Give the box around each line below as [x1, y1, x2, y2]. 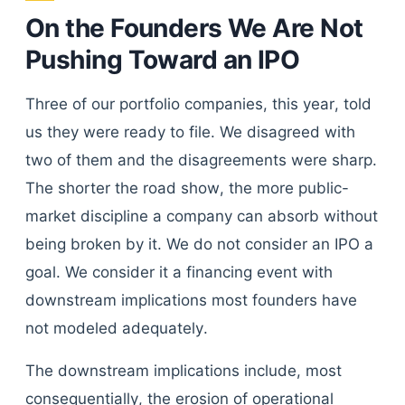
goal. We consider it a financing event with [25, 263, 333, 281]
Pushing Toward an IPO [25, 44, 300, 75]
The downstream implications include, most [25, 362, 342, 380]
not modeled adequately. [25, 319, 208, 337]
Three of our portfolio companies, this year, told [25, 95, 372, 113]
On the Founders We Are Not [25, 13, 363, 43]
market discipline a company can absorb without [25, 207, 378, 225]
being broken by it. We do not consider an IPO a [25, 235, 373, 253]
